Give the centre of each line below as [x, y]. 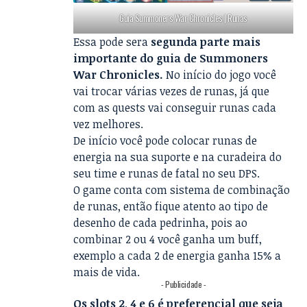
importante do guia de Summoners [171, 58]
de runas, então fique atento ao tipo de [171, 206]
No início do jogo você [220, 74]
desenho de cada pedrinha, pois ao [161, 222]
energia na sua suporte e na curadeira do [178, 157]
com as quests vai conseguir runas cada [175, 107]
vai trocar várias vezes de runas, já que [172, 91]
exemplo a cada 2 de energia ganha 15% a [177, 255]
